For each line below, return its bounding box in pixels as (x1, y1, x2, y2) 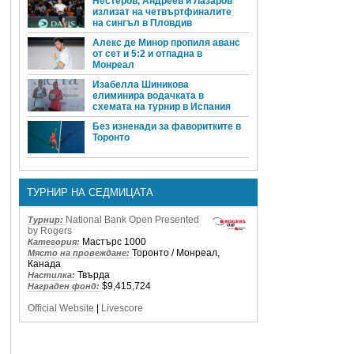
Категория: (28, 236, 82, 247)
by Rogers (28, 224, 72, 236)
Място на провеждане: (28, 247, 132, 258)
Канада (28, 258, 61, 269)
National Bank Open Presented (66, 213, 199, 225)
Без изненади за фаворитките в (92, 121, 241, 133)
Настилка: (28, 269, 77, 280)
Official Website (28, 302, 94, 314)
